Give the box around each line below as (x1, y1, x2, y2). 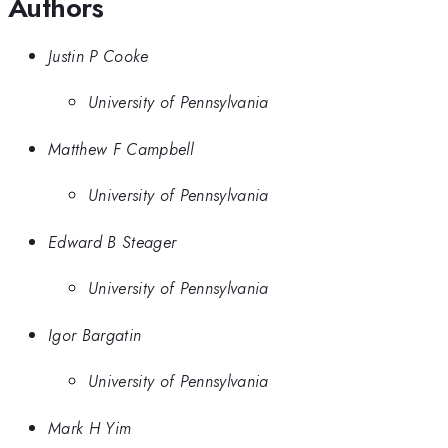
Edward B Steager (48, 229, 177, 254)
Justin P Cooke (48, 43, 149, 68)
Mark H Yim (48, 415, 132, 440)
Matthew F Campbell (48, 136, 193, 161)
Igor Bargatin (48, 322, 142, 347)
